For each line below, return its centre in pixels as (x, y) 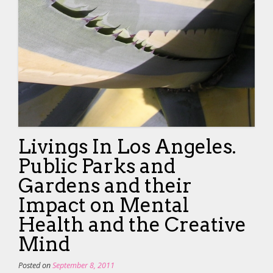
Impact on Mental (104, 205)
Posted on (35, 265)
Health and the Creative (132, 224)
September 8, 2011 (83, 265)
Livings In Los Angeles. (127, 146)
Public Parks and (97, 166)
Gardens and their (105, 185)
